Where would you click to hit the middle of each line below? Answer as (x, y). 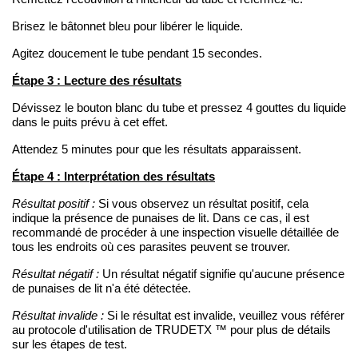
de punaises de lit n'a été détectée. (101, 288)
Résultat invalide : (58, 315)
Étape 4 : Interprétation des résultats (113, 176)
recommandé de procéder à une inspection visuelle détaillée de (175, 232)
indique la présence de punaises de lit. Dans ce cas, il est (161, 218)
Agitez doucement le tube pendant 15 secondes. (137, 53)
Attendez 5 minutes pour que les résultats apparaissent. (157, 149)
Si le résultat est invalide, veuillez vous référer (224, 315)
